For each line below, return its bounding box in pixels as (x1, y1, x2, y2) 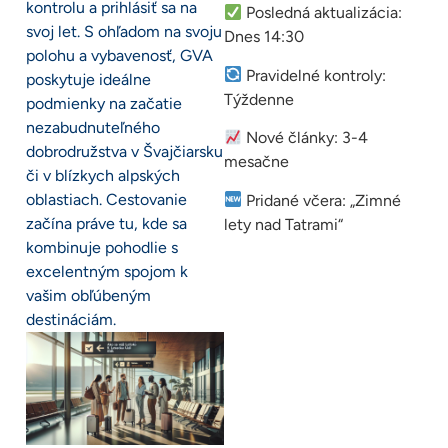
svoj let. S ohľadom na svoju (26, 22, 222, 42)
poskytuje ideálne (26, 70, 151, 90)
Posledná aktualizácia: (242, 3, 403, 23)
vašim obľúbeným (26, 286, 151, 306)
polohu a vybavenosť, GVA (26, 46, 213, 66)
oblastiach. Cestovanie (26, 190, 187, 210)
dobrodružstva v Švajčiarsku (26, 142, 223, 162)
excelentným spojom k (26, 262, 188, 282)
